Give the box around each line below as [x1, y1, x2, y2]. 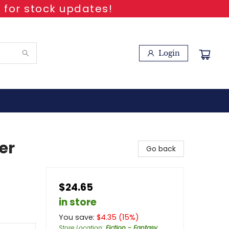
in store [59, 195, 97, 209]
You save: [59, 212, 97, 222]
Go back [146, 144, 176, 154]
